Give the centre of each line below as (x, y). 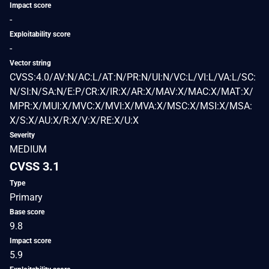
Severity (22, 135)
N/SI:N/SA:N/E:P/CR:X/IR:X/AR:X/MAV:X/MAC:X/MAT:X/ (131, 91)
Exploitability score (40, 34)
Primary (26, 197)
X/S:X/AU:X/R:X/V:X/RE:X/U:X (74, 120)
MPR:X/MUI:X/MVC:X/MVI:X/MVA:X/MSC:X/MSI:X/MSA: (131, 106)
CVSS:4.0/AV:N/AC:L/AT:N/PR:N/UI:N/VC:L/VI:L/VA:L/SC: (133, 77)
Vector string (30, 63)
